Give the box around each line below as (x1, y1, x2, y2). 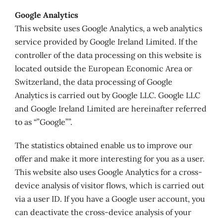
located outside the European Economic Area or (14, 63, 192, 73)
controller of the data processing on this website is (14, 50, 201, 60)
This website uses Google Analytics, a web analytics (14, 23, 202, 33)
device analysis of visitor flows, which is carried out (14, 180, 204, 190)
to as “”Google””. (14, 117, 72, 127)
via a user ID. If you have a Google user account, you (14, 194, 205, 204)
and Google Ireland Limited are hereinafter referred (14, 104, 207, 113)
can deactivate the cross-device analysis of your (14, 207, 191, 217)
